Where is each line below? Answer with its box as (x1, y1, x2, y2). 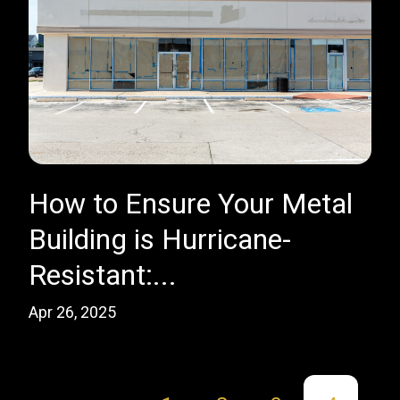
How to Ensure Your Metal (29, 187, 353, 221)
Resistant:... (29, 258, 177, 292)
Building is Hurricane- (29, 222, 291, 256)
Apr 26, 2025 (29, 303, 116, 321)
